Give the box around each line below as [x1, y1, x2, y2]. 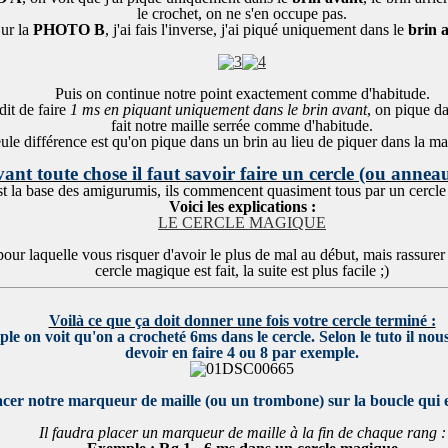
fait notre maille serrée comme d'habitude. [111, 117, 373, 134]
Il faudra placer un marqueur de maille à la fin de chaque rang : [38, 424, 446, 441]
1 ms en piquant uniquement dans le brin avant [69, 101, 367, 118]
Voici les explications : [168, 198, 316, 215]
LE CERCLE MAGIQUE [158, 214, 326, 231]
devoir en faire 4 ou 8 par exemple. [125, 344, 359, 361]
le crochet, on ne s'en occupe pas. [137, 5, 347, 22]
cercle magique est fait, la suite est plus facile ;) [95, 262, 389, 279]
